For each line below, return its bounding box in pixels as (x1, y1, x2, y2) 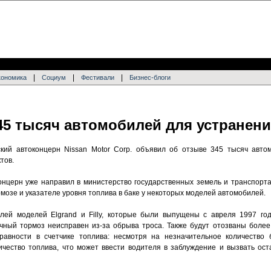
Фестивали (81, 74, 114, 81)
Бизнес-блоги (129, 74, 171, 81)
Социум (42, 74, 66, 81)
